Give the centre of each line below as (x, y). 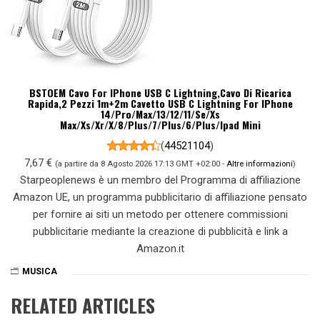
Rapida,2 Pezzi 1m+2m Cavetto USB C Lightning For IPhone (160, 103)
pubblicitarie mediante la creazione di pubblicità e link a (160, 231)
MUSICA (40, 271)
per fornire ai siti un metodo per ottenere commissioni (160, 214)
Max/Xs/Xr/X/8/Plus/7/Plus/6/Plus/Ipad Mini (160, 124)
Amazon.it (160, 248)
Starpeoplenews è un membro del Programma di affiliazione (160, 180)
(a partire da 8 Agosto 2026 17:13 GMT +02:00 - (141, 163)
